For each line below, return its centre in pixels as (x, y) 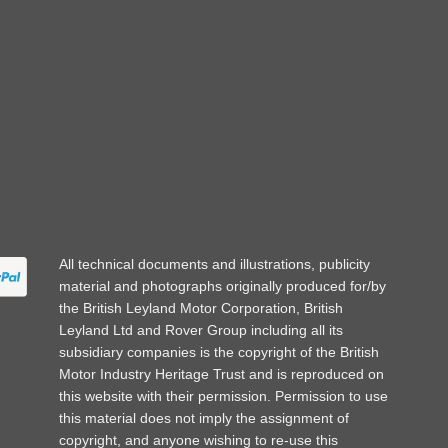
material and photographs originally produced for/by (222, 286)
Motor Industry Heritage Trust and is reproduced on (221, 374)
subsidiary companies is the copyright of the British (219, 352)
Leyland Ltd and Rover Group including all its (201, 330)
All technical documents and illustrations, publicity (214, 264)
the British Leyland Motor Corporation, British (201, 308)
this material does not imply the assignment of (204, 418)
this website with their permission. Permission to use (223, 396)
